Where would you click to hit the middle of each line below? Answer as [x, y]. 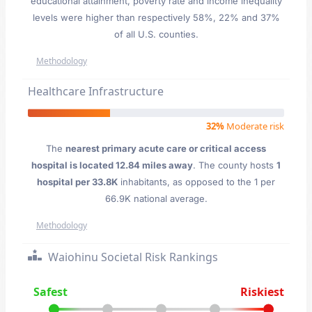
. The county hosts [235, 165]
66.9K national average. [156, 198]
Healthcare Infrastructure [96, 91]
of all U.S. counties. [156, 34]
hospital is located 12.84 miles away [112, 165]
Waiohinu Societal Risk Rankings [132, 257]
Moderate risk [254, 126]
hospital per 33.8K [77, 182]
